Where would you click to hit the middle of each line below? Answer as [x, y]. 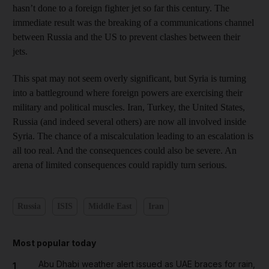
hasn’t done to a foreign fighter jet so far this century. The [121, 8]
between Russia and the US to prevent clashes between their [126, 37]
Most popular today [54, 243]
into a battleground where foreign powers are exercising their [128, 92]
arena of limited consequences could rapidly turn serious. [120, 165]
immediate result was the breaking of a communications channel [133, 22]
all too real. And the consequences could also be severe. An [125, 150]
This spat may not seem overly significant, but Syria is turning [129, 78]
